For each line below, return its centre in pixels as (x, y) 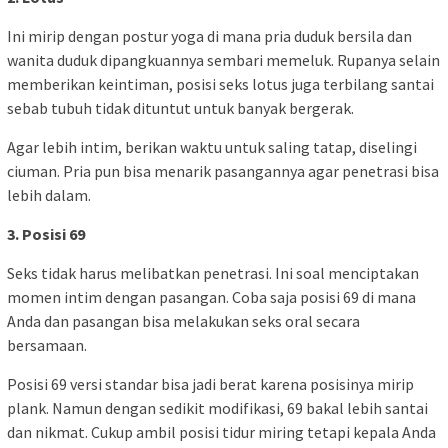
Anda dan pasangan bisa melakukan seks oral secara (183, 320)
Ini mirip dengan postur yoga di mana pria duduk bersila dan (209, 35)
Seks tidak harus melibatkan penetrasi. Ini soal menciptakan (213, 272)
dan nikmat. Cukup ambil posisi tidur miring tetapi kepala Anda (221, 431)
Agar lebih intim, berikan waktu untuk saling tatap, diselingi (212, 146)
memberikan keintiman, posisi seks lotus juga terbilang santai (220, 83)
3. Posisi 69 (46, 233)
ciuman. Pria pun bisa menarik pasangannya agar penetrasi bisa (223, 170)
